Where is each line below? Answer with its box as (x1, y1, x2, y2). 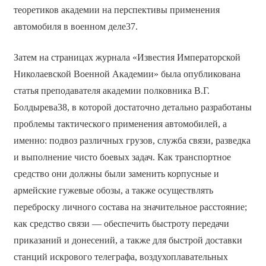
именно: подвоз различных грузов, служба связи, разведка (13, 135, 251, 145)
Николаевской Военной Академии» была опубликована (13, 68, 240, 79)
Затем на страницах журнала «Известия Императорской (13, 52, 240, 62)
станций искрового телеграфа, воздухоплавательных (13, 251, 228, 262)
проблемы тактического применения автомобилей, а (13, 118, 227, 129)
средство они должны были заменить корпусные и (13, 168, 219, 179)
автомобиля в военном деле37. (13, 21, 138, 31)
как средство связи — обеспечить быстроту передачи (13, 218, 229, 229)
